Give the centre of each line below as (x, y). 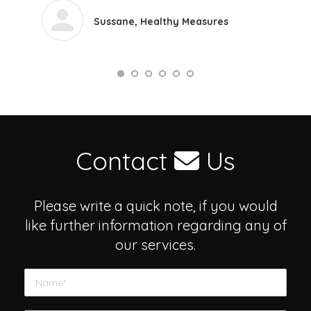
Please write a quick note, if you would (155, 206)
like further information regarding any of (155, 225)
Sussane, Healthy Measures (161, 22)
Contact (125, 161)
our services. (155, 245)
